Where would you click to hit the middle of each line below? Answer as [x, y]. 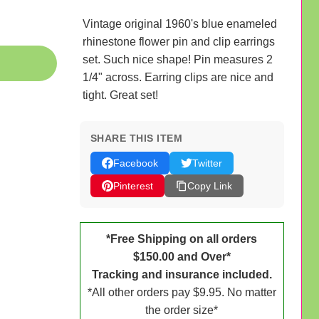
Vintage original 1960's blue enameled [179, 23]
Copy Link [209, 185]
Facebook [135, 163]
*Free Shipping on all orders [182, 239]
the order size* [182, 310]
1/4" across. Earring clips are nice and [178, 77]
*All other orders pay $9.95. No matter [182, 292]
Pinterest [133, 185]
